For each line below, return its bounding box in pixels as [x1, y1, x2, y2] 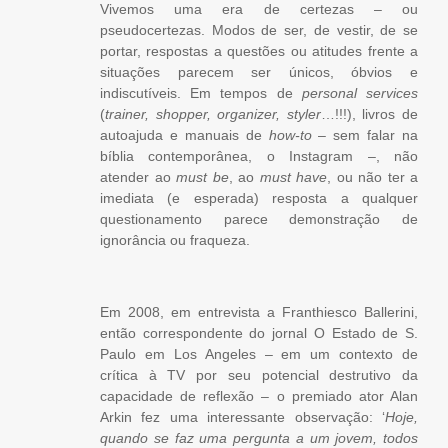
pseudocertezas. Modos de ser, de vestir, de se [100, 22, 418, 39]
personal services [301, 85, 419, 102]
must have [259, 169, 327, 186]
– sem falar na [311, 127, 418, 144]
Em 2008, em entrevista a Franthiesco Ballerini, [100, 304, 418, 321]
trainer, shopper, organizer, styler [105, 106, 321, 123]
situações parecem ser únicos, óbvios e [100, 64, 418, 81]
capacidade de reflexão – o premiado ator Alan [100, 388, 418, 405]
